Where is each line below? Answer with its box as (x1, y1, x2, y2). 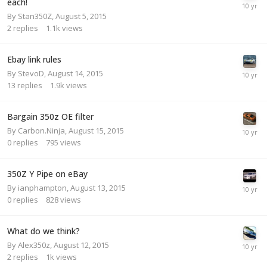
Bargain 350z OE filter (7, 110, 94, 122)
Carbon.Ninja (18, 125, 65, 136)
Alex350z (18, 239, 50, 250)
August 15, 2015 (69, 125, 124, 136)
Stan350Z (18, 10, 52, 21)
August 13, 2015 (70, 182, 126, 193)
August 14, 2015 (48, 67, 103, 79)
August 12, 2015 (54, 239, 109, 250)
